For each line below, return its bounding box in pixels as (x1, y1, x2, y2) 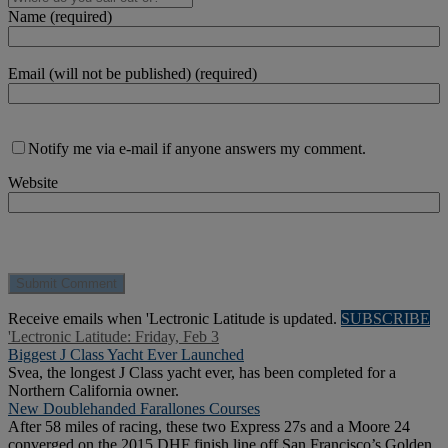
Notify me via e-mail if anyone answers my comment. (28, 140, 366, 158)
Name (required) (8, 8, 112, 26)
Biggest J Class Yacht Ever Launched (8, 346, 244, 364)
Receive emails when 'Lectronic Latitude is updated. (8, 310, 341, 328)
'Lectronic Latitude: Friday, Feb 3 (8, 328, 219, 346)
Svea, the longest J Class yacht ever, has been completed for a (8, 364, 396, 382)
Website (8, 174, 58, 192)
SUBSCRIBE (341, 310, 430, 328)
